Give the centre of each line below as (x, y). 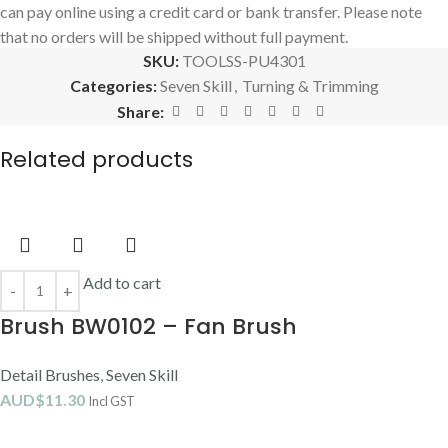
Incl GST (111, 400)
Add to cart (122, 282)
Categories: (113, 85)
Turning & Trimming (310, 85)
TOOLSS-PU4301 (243, 60)
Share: (140, 111)
